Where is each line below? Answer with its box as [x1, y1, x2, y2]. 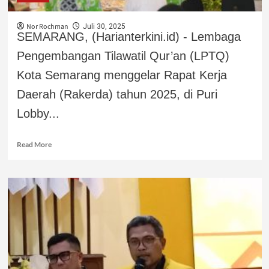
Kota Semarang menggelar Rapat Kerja [16, 68, 227, 82]
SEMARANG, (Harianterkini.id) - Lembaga [16, 29, 241, 43]
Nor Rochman [26, 21, 68, 32]
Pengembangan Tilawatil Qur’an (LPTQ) [16, 49, 229, 62]
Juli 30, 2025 [82, 22, 125, 31]
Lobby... [16, 106, 59, 120]
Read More [16, 139, 52, 149]
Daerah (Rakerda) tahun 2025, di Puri [16, 87, 217, 101]
